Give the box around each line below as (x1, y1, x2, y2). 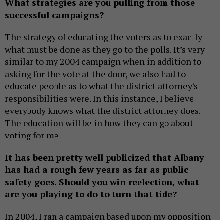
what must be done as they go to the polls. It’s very (5, 43, 205, 55)
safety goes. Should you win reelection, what (5, 176, 199, 188)
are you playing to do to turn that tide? (5, 188, 177, 200)
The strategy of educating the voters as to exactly (5, 31, 202, 43)
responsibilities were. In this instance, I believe (5, 92, 194, 105)
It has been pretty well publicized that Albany (5, 151, 204, 164)
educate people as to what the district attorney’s (5, 80, 198, 92)
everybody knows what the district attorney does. (5, 105, 200, 117)
